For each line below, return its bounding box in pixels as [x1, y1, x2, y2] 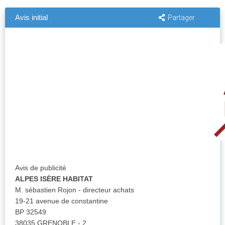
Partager [168, 14, 195, 22]
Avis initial [15, 13, 48, 22]
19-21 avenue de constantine [15, 197, 108, 205]
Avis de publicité [15, 164, 66, 172]
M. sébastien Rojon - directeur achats [15, 186, 134, 194]
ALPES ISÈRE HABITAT [15, 175, 93, 183]
